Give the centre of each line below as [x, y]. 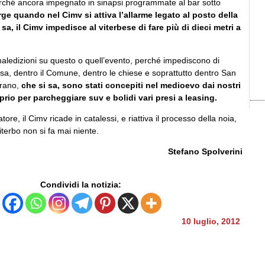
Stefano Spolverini [205, 151]
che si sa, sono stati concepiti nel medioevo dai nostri [131, 85]
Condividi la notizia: [80, 184]
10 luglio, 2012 [211, 221]
